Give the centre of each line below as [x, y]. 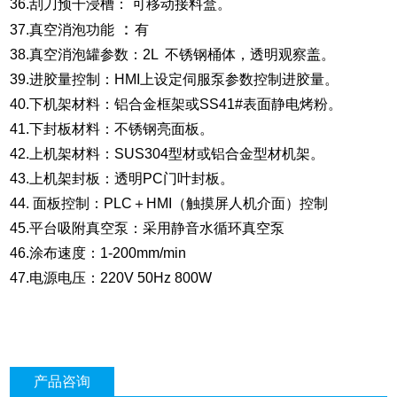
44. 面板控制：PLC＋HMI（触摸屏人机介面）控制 [169, 204]
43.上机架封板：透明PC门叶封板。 [124, 179]
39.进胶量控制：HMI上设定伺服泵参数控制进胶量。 [175, 80]
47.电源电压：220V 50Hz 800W [111, 278]
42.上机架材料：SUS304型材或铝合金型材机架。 [167, 154]
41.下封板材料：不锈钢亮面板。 [112, 129]
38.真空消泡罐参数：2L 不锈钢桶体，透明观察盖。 [173, 55]
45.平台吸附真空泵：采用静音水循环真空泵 [148, 229]
